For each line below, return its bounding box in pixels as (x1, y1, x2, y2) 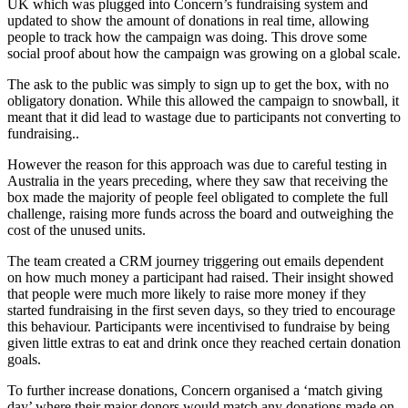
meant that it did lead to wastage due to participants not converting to (7, 109, 401, 126)
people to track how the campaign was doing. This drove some (7, 29, 367, 46)
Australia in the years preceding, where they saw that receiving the (7, 173, 388, 189)
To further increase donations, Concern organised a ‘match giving (7, 382, 382, 399)
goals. (7, 352, 41, 368)
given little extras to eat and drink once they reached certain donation (7, 335, 401, 352)
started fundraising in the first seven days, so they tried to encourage (7, 302, 395, 319)
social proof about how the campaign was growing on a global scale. (7, 46, 401, 62)
